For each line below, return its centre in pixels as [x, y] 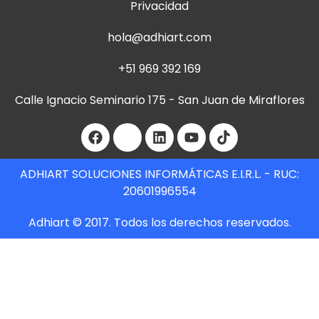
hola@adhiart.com [159, 38]
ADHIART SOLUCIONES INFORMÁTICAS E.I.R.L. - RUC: [159, 174]
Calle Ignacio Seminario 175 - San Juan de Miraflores [159, 100]
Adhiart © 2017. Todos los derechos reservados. [159, 223]
